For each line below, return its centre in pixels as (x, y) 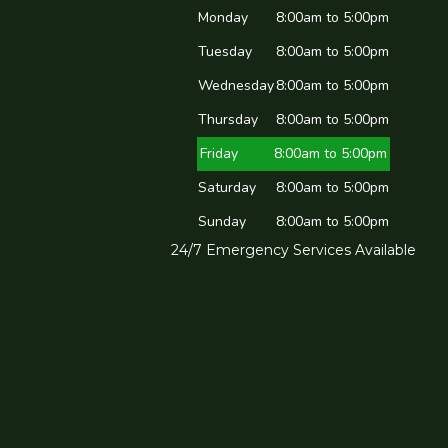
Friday (219, 154)
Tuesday (225, 52)
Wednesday (236, 86)
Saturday (227, 188)
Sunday (222, 222)
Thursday (228, 120)
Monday (223, 18)
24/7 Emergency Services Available (294, 250)
